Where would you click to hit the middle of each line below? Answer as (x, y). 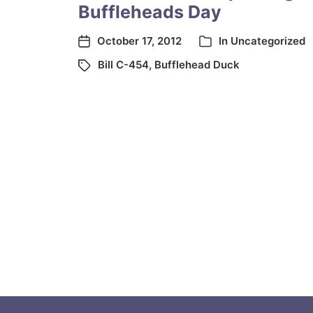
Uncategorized (268, 41)
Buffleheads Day (150, 12)
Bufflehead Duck (197, 65)
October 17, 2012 (139, 41)
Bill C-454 (123, 65)
